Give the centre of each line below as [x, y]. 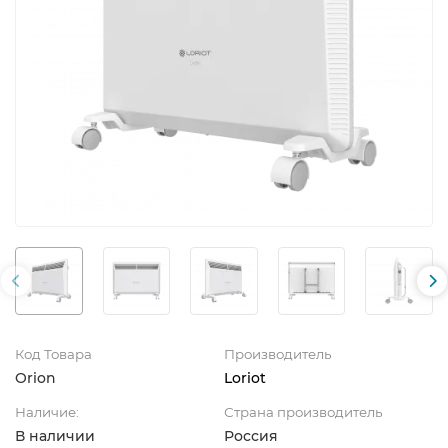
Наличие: [47, 411]
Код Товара [53, 353]
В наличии [55, 435]
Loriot [245, 377]
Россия [251, 435]
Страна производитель [303, 411]
